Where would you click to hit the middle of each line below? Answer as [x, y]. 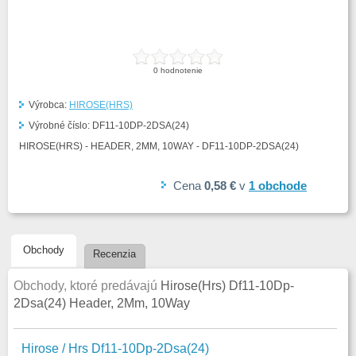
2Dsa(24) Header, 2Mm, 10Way [102, 303]
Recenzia [114, 254]
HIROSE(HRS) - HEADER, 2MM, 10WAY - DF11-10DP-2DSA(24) [159, 146]
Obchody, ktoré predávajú [87, 286]
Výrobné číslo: [60, 126]
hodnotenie [180, 70]
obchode [281, 186]
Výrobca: [49, 105]
